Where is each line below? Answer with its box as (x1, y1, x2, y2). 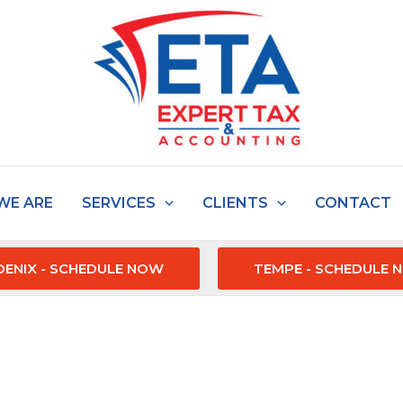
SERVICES (82, 194, 157, 211)
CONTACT (314, 194, 391, 211)
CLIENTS (202, 194, 268, 211)
